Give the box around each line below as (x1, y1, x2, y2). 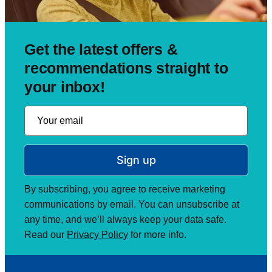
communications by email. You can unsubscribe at (24, 199, 239, 209)
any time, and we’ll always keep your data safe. (24, 214, 226, 225)
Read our (24, 229, 67, 240)
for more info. (128, 229, 186, 240)
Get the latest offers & (24, 41, 178, 58)
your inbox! (24, 78, 105, 95)
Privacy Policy (67, 229, 128, 240)
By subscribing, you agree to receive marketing (24, 184, 225, 194)
